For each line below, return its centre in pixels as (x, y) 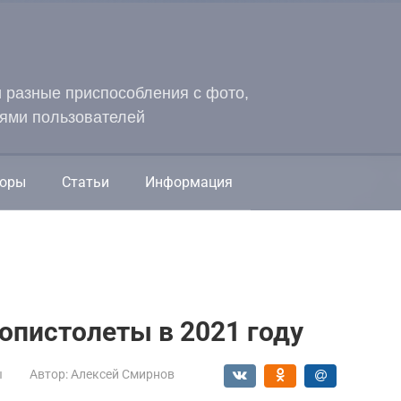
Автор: (49, 374)
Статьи (85, 182)
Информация (189, 182)
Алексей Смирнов (123, 374)
